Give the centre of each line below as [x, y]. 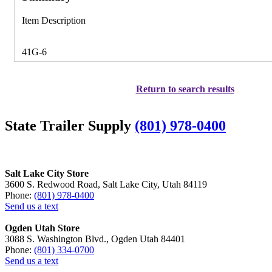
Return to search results [185, 89]
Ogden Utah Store [42, 228]
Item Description [53, 21]
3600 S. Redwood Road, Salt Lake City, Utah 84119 [106, 184]
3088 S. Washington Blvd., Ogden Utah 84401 [95, 239]
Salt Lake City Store [47, 173]
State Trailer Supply [70, 125]
